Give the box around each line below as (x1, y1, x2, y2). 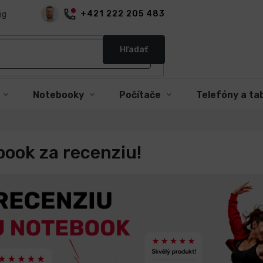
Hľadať (119, 44, 148, 55)
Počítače (119, 89, 161, 100)
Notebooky (33, 89, 84, 100)
